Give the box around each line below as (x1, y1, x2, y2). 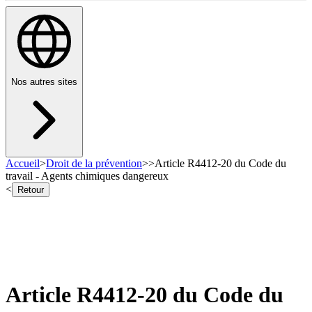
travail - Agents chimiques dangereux (6, 170, 169, 182)
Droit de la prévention (46, 157, 142, 170)
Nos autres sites (11, 77, 77, 88)
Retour (17, 185, 44, 196)
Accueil (6, 157, 40, 170)
